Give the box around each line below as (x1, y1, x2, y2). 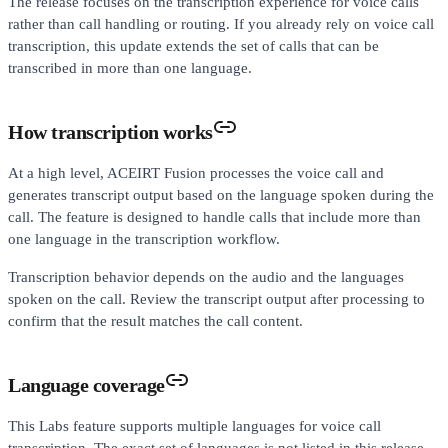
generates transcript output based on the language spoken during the (8, 186, 434, 203)
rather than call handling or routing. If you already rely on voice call (8, 15, 434, 32)
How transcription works (8, 120, 213, 143)
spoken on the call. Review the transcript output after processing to (8, 290, 425, 307)
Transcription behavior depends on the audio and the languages (8, 268, 404, 285)
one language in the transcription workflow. (8, 230, 280, 247)
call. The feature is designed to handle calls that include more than (8, 208, 421, 225)
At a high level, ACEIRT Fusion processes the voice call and (8, 164, 384, 181)
